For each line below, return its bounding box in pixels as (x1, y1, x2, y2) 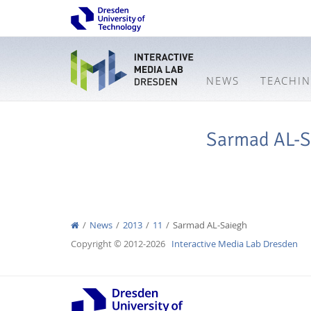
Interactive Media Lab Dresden (171, 237, 298, 250)
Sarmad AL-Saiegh (173, 219, 247, 231)
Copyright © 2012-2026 (71, 237, 171, 250)
